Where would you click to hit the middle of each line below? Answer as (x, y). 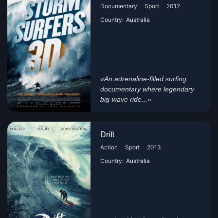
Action (109, 147)
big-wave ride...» (126, 99)
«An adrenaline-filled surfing (144, 79)
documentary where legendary (147, 89)
